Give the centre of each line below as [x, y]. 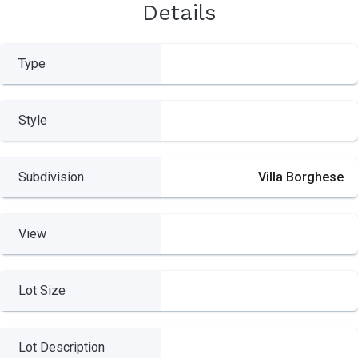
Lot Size [42, 291]
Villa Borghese [300, 177]
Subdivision [51, 177]
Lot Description [61, 348]
